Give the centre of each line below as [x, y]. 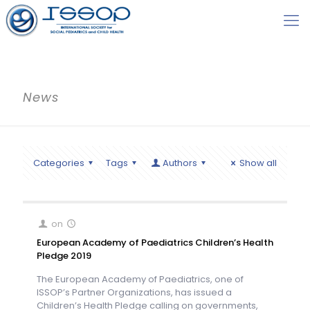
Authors [180, 163]
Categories [59, 163]
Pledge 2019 [64, 256]
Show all [258, 163]
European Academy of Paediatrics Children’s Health [155, 243]
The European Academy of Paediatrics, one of [140, 279]
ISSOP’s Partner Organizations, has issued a [134, 292]
